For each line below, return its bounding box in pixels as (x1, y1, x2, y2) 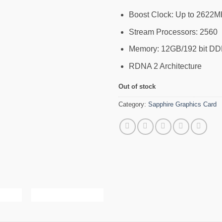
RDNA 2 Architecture (128, 61, 202, 70)
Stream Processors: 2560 (128, 27, 218, 36)
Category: (118, 101, 148, 109)
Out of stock (118, 82, 156, 90)
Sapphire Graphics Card (148, 101, 217, 109)
